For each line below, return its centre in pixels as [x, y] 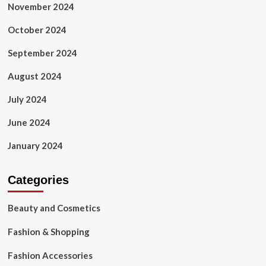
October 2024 [37, 30]
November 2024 [41, 7]
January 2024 [35, 145]
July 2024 [27, 99]
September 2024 [42, 53]
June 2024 [29, 122]
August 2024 [34, 76]
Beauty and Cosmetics [54, 208]
